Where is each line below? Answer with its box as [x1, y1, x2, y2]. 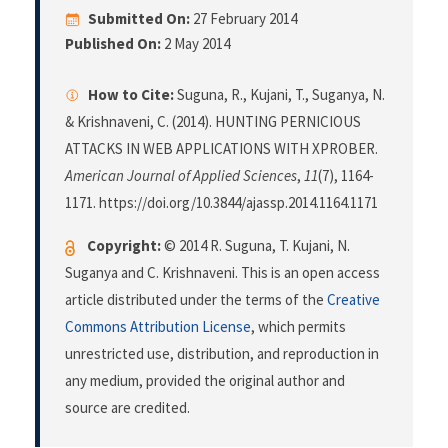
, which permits [251, 317, 346, 337]
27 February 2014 [190, 9, 300, 29]
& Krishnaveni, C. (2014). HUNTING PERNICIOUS [65, 112, 361, 132]
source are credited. [65, 398, 190, 418]
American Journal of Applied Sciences [65, 166, 297, 186]
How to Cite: [88, 85, 174, 105]
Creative [327, 290, 380, 310]
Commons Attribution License [65, 317, 251, 337]
